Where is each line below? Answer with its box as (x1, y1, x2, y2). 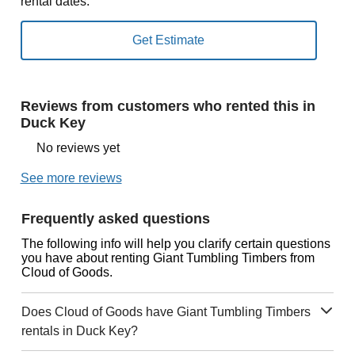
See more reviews (20, 171, 122, 185)
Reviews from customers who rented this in (20, 98, 315, 114)
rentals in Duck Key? (21, 324, 138, 338)
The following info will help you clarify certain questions (21, 237, 330, 250)
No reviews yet (36, 141, 120, 155)
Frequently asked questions (21, 211, 210, 227)
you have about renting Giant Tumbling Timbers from (21, 251, 315, 265)
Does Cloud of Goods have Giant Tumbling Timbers (21, 305, 311, 319)
